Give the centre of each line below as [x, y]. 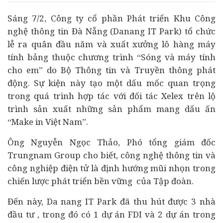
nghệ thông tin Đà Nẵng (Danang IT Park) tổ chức [111, 31]
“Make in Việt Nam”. [48, 122]
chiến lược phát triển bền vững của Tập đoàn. [101, 181]
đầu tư [21, 214]
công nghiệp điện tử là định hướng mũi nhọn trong [111, 168]
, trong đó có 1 [68, 214]
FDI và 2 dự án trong [170, 214]
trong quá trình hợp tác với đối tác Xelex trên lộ [111, 96]
